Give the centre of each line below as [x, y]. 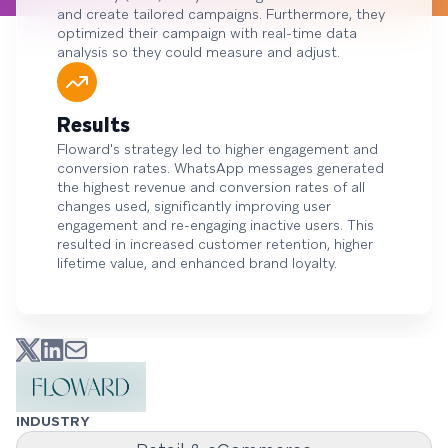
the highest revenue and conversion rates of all [211, 187]
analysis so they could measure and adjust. [198, 52]
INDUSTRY [53, 421]
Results [93, 125]
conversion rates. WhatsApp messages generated [220, 168]
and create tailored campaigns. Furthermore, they [221, 14]
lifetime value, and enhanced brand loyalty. [197, 263]
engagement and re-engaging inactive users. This [215, 225]
